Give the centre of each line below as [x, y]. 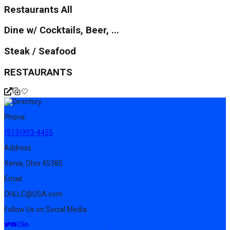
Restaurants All [38, 9]
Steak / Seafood [40, 52]
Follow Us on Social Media [45, 210]
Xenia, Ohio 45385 [33, 164]
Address [18, 148]
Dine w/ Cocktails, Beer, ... [62, 31]
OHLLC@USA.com [33, 194]
